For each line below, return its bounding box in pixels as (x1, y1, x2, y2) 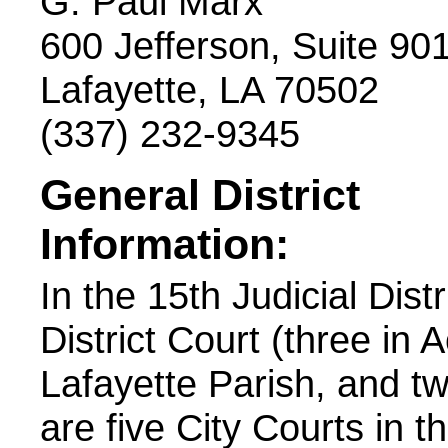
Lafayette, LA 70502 (40, 68, 379, 111)
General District (40, 171, 360, 219)
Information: (40, 220, 289, 268)
